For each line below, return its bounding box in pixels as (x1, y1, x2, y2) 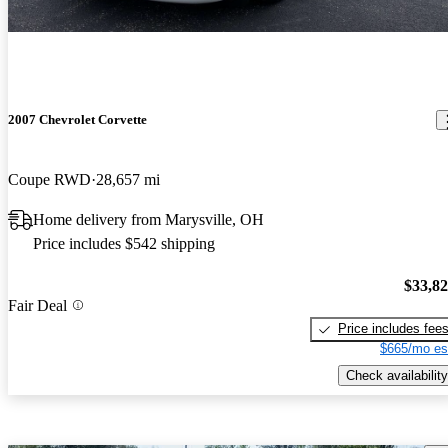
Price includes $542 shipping (33, 234, 215, 252)
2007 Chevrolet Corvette (8, 112, 147, 128)
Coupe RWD (8, 170, 91, 188)
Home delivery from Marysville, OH (33, 210, 264, 228)
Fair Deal (8, 296, 67, 314)
